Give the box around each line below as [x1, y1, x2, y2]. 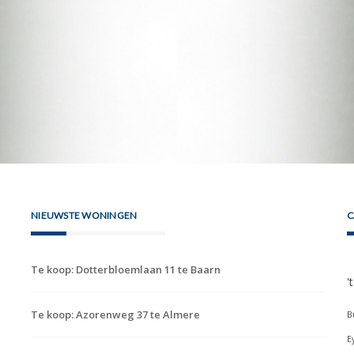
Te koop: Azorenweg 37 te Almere [31, 307, 200, 322]
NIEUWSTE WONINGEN [31, 209, 137, 221]
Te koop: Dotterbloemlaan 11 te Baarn [31, 262, 220, 277]
